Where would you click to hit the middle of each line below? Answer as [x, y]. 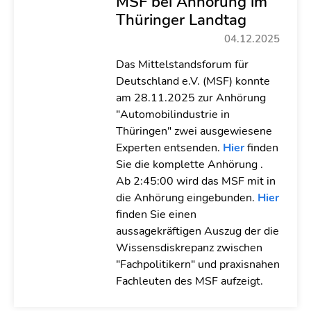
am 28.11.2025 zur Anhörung [191, 98]
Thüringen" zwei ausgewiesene [194, 131]
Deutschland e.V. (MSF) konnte [193, 81]
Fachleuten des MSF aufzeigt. [192, 281]
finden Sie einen [156, 215]
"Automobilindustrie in [173, 115]
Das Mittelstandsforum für [182, 65]
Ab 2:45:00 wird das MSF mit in [195, 181]
